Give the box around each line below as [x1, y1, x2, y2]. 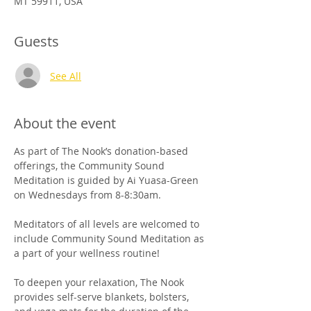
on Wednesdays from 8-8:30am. [14, 188, 164, 202]
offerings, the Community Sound [14, 159, 167, 173]
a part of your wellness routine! [14, 246, 160, 260]
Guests [14, 32, 59, 51]
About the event [14, 114, 116, 133]
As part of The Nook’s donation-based [14, 144, 191, 158]
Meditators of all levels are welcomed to [14, 217, 202, 231]
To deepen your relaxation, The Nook [14, 276, 187, 289]
